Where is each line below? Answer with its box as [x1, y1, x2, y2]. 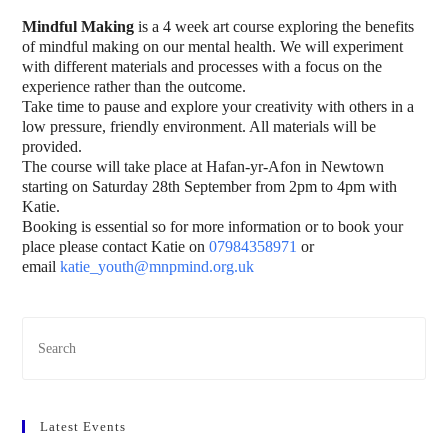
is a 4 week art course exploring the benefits [138, 18, 415, 35]
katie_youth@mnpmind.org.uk [60, 258, 255, 275]
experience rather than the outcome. [22, 78, 247, 95]
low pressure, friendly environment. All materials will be [22, 118, 377, 135]
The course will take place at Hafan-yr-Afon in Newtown [22, 158, 385, 175]
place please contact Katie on [22, 238, 210, 255]
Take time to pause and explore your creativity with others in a [22, 98, 415, 115]
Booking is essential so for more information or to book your [22, 218, 404, 235]
